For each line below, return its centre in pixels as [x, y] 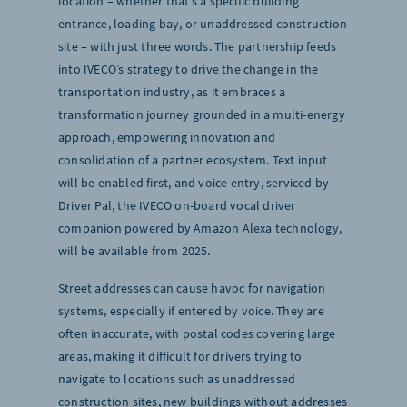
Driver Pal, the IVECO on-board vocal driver [177, 205]
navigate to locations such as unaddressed [177, 379]
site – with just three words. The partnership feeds [198, 46]
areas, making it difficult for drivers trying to [180, 356]
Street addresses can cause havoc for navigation [192, 288]
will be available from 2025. [134, 251]
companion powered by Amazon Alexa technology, [200, 228]
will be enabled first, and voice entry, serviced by [194, 183]
